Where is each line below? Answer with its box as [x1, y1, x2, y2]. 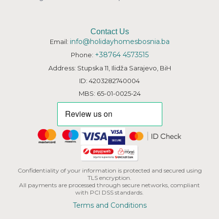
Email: [49, 37, 70, 45]
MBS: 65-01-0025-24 [78, 89, 141, 97]
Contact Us [90, 27, 129, 36]
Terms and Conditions [72, 200, 147, 210]
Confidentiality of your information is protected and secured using [17, 166, 202, 174]
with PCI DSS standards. [75, 188, 144, 196]
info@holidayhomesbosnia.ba [69, 37, 170, 46]
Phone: [70, 50, 95, 59]
